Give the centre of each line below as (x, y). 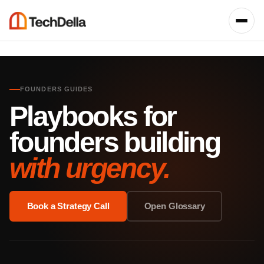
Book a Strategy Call (68, 206)
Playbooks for (93, 116)
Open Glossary (174, 206)
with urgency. (90, 168)
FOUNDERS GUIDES (57, 89)
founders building (115, 142)
